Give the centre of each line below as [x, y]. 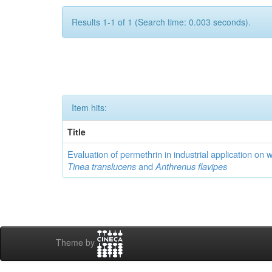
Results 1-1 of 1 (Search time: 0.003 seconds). [161, 22]
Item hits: [89, 107]
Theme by [76, 243]
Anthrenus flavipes [192, 166]
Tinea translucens [102, 166]
